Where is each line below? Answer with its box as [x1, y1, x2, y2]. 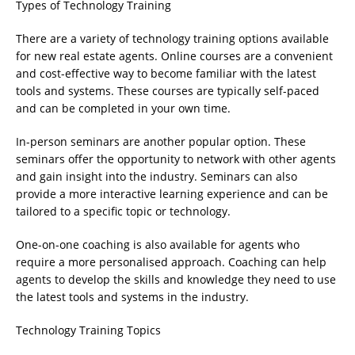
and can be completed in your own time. [16, 101, 231, 116]
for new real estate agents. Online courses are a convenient [16, 48, 333, 64]
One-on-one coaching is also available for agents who [16, 237, 300, 253]
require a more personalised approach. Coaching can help [16, 254, 326, 270]
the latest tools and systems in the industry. [16, 289, 249, 305]
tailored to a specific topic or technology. [16, 204, 231, 219]
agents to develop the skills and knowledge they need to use [16, 272, 336, 288]
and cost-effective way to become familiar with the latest [16, 66, 316, 82]
